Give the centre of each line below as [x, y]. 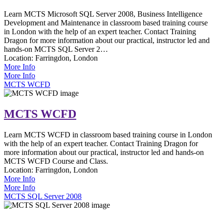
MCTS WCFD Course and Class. [56, 161]
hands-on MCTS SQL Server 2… [56, 49]
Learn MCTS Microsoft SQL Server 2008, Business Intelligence [103, 14]
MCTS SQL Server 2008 [43, 196]
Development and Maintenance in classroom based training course [106, 23]
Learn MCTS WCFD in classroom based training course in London [108, 134]
